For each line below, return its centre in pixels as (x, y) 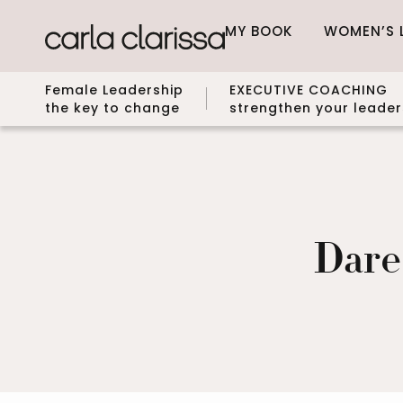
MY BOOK (259, 31)
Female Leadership (114, 90)
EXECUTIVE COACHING (309, 90)
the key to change (112, 107)
